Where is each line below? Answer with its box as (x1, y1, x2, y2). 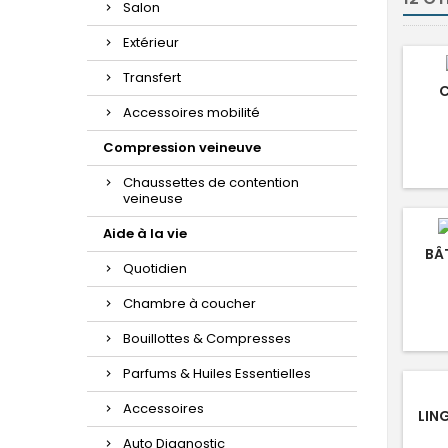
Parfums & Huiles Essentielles (123, 364, 311, 383)
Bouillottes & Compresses (123, 329, 291, 348)
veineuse (123, 189, 183, 208)
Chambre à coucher (123, 294, 256, 313)
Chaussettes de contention (123, 173, 299, 192)
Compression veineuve (103, 138, 261, 157)
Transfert (123, 68, 181, 87)
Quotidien (123, 259, 187, 278)
